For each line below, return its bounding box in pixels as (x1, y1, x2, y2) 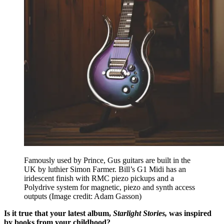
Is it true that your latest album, (4, 209, 113, 218)
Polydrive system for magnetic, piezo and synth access (24, 183, 195, 192)
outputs (24, 192, 49, 201)
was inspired (167, 209, 211, 218)
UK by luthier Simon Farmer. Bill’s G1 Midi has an (24, 165, 186, 174)
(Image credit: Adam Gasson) (49, 192, 141, 201)
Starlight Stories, (113, 209, 167, 218)
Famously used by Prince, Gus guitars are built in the (24, 156, 190, 165)
